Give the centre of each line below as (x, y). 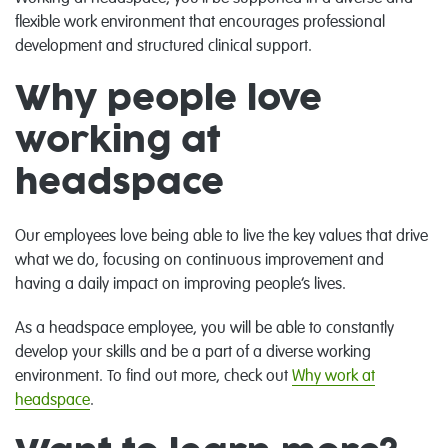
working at (118, 141)
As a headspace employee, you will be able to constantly (204, 328)
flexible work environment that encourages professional (200, 22)
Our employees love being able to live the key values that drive (221, 236)
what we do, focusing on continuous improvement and (199, 260)
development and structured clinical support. (165, 46)
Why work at (333, 376)
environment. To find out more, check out (153, 376)
